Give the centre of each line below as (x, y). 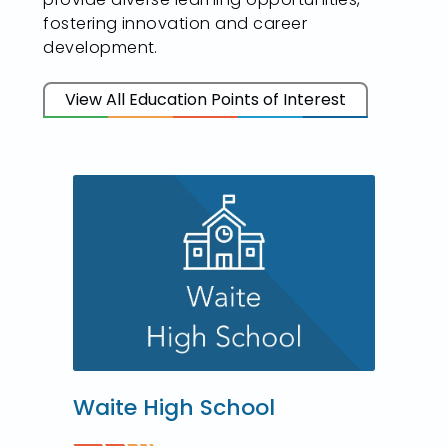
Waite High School (174, 408)
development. (100, 48)
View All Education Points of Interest (206, 100)
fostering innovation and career (175, 24)
